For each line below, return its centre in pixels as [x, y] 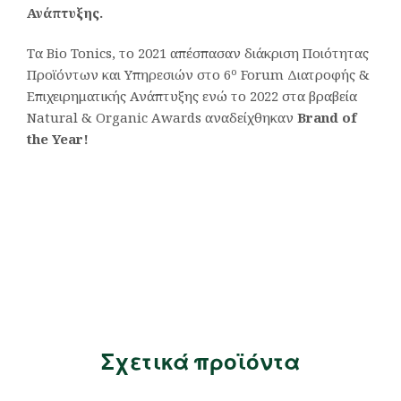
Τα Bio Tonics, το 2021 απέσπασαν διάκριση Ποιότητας [198, 53]
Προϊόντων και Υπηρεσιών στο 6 [129, 75]
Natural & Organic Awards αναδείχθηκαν [162, 118]
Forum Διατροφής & [303, 75]
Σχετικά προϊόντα [200, 361]
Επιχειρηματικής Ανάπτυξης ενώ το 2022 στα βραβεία [192, 96]
